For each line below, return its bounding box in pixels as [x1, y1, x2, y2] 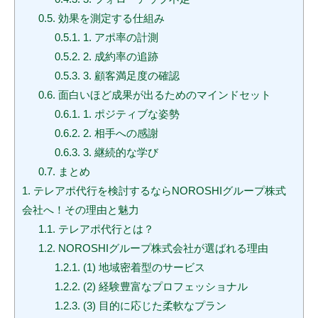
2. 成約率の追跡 [79, 50, 158, 63]
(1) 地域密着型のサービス [79, 261, 205, 274]
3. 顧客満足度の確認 [79, 70, 180, 82]
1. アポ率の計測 [79, 31, 158, 44]
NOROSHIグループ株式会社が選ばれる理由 [55, 242, 268, 255]
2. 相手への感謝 [79, 127, 158, 140]
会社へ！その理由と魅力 [22, 204, 139, 216]
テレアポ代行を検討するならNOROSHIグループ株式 [31, 185, 286, 197]
